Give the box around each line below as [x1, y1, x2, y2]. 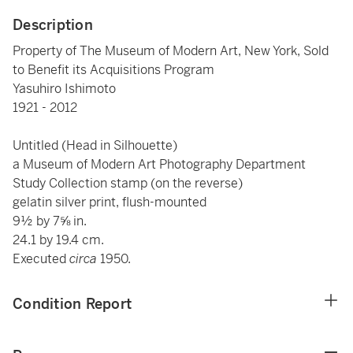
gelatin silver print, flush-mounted [13, 194, 206, 210]
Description [13, 16, 93, 34]
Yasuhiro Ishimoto [13, 80, 116, 97]
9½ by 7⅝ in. [13, 213, 87, 229]
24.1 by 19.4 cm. [13, 232, 104, 248]
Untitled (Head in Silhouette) [13, 137, 177, 154]
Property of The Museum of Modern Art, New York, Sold [13, 43, 329, 59]
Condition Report [13, 295, 132, 313]
